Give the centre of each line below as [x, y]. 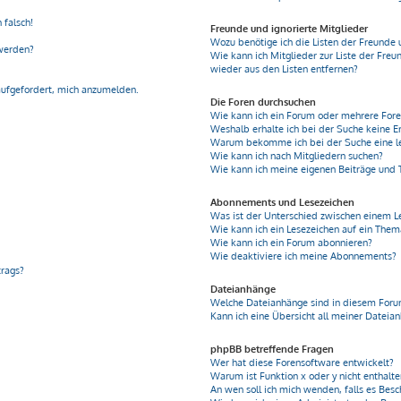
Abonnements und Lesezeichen [283, 202]
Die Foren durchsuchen [264, 102]
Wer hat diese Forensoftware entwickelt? [303, 363]
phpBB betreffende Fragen [273, 349]
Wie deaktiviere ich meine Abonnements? [304, 256]
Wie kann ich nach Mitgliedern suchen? [297, 156]
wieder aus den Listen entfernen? [285, 69]
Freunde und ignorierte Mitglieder [290, 29]
